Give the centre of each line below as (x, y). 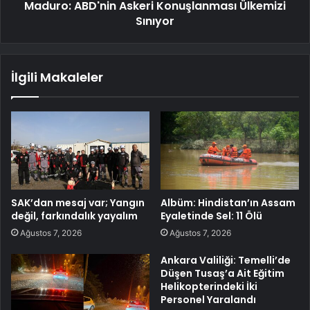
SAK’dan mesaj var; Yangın (78, 202)
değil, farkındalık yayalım (74, 216)
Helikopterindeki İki (209, 286)
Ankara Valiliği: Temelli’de (226, 260)
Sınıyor (155, 21)
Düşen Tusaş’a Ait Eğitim (222, 273)
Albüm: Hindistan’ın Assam (228, 202)
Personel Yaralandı (208, 299)
